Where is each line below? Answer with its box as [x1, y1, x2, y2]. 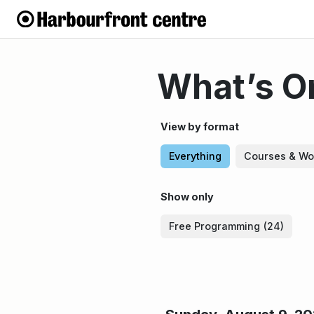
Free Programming [169, 220, 260, 232]
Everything [169, 150, 221, 162]
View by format [161, 121, 239, 132]
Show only [161, 191, 214, 203]
